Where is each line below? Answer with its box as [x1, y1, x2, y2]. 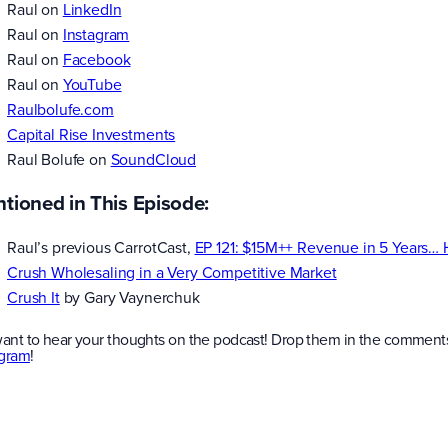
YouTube [62, 72, 122, 95]
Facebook [62, 47, 131, 70]
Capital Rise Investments [7, 122, 176, 145]
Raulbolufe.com [7, 97, 114, 120]
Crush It [7, 286, 60, 308]
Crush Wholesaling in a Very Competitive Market [7, 261, 337, 283]
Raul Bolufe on [7, 147, 111, 170]
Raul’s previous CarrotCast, [7, 236, 195, 258]
